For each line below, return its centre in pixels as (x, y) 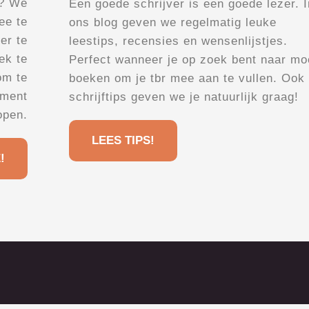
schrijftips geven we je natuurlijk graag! (184, 97)
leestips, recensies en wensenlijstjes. (178, 41)
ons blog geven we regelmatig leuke (173, 23)
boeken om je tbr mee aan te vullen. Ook (187, 79)
